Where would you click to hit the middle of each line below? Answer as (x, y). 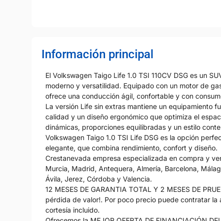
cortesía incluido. (73, 210)
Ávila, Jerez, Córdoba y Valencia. (99, 179)
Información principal (97, 54)
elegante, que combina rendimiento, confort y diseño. (131, 147)
